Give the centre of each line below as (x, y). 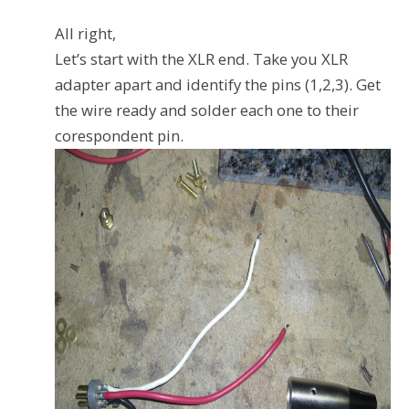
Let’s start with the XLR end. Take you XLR (201, 59)
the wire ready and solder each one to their (207, 110)
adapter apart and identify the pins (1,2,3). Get (218, 85)
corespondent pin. (119, 136)
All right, (85, 34)
